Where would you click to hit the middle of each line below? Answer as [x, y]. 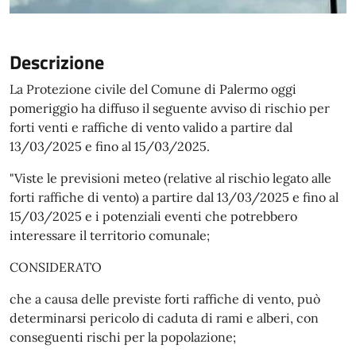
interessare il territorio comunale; [110, 235]
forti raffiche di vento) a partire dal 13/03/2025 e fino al [174, 197]
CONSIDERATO [56, 267]
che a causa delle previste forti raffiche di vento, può [165, 299]
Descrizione [57, 62]
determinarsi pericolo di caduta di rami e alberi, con [164, 318]
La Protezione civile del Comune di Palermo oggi [153, 89]
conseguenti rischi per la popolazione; [123, 337]
